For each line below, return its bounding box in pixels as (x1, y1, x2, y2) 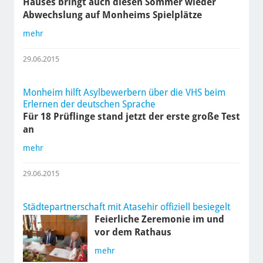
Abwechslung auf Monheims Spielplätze (22, 9, 202, 21)
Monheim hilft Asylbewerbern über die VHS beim (22, 87, 225, 99)
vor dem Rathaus (94, 227, 171, 238)
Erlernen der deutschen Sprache (22, 99, 156, 110)
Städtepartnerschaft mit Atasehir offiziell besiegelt (22, 201, 230, 213)
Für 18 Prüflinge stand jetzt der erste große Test (22, 111, 240, 123)
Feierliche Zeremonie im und (94, 214, 224, 225)
